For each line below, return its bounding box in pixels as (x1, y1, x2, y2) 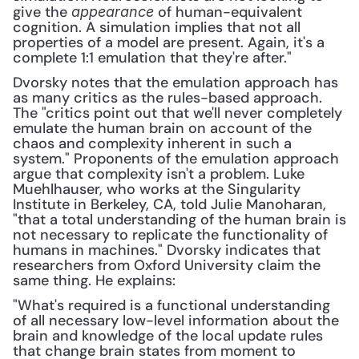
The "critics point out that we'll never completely (13, 103, 342, 123)
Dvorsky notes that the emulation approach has (13, 73, 338, 92)
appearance (71, 3, 154, 20)
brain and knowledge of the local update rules (13, 326, 323, 345)
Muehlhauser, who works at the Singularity (13, 179, 301, 199)
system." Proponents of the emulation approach (13, 149, 339, 168)
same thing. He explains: (13, 271, 175, 290)
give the (13, 2, 71, 22)
